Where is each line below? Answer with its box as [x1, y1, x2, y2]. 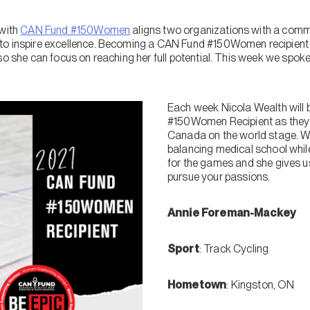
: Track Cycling [199, 242, 269, 255]
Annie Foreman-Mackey [167, 206, 297, 219]
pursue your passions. [167, 170, 271, 183]
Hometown [167, 278, 227, 291]
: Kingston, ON [226, 278, 295, 291]
